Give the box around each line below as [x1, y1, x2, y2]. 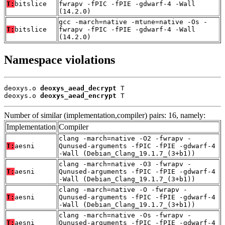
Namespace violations [4, 53, 115, 67]
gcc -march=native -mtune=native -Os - [59, 18, 207, 26]
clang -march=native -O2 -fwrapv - [59, 134, 191, 142]
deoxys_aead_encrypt [40, 91, 117, 99]
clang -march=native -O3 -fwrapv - [59, 160, 191, 168]
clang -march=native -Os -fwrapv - [59, 211, 191, 219]
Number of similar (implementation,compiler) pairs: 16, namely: [4, 110, 205, 120]
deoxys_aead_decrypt [40, 84, 117, 92]
